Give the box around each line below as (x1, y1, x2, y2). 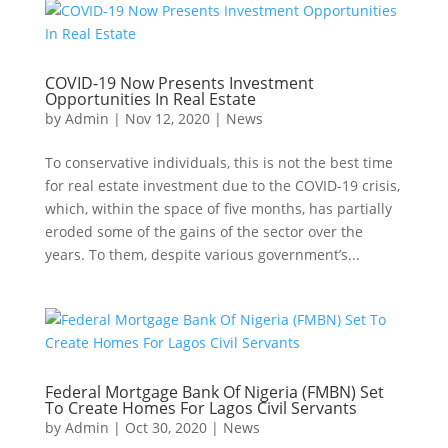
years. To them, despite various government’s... (44, 245, 360, 264)
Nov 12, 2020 (124, 109, 210, 128)
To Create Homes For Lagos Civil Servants (44, 397, 357, 419)
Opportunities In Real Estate (44, 88, 256, 110)
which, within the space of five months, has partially (44, 199, 392, 218)
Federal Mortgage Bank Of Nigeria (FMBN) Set (44, 381, 384, 403)
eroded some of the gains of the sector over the (44, 222, 363, 241)
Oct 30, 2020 (124, 418, 207, 437)
